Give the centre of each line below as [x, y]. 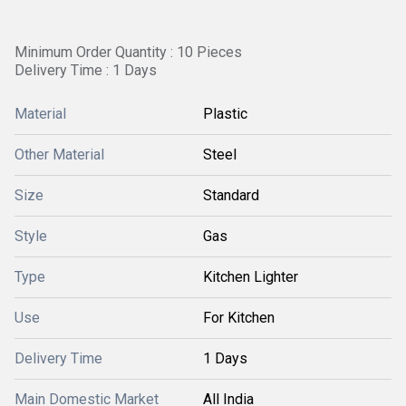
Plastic [225, 114]
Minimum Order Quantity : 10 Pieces [128, 52]
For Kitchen [239, 318]
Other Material [59, 155]
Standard [231, 195]
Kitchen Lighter [251, 277]
